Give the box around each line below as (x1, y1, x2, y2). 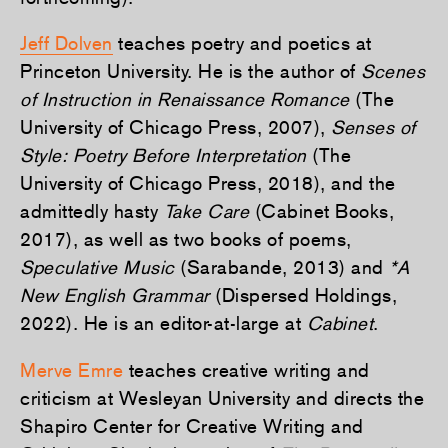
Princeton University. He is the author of (20, 60, 361, 83)
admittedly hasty (20, 200, 164, 223)
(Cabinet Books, (249, 200, 394, 223)
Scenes (361, 60, 425, 83)
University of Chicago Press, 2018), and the (20, 172, 396, 195)
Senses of (331, 116, 416, 139)
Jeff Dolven (20, 32, 113, 55)
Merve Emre (20, 358, 123, 381)
